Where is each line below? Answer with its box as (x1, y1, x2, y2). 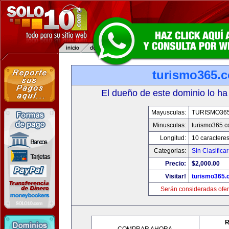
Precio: (165, 160, 186, 167)
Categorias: (154, 147, 186, 154)
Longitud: (160, 134, 186, 142)
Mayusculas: (151, 109, 186, 116)
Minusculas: (153, 122, 186, 129)
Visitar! (165, 173, 186, 180)
